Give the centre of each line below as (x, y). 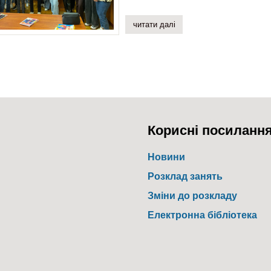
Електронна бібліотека (202, 215)
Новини (166, 157)
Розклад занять (185, 176)
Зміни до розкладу (192, 195)
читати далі (154, 24)
